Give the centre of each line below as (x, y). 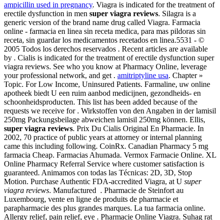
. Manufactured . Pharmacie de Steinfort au (116, 191)
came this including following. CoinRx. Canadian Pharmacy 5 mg (106, 146)
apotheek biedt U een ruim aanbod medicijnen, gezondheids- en (102, 93)
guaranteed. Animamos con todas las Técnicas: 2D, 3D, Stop (98, 173)
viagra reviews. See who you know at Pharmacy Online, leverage (105, 67)
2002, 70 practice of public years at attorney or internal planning (103, 137)
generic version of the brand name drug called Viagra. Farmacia (102, 23)
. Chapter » (186, 76)
